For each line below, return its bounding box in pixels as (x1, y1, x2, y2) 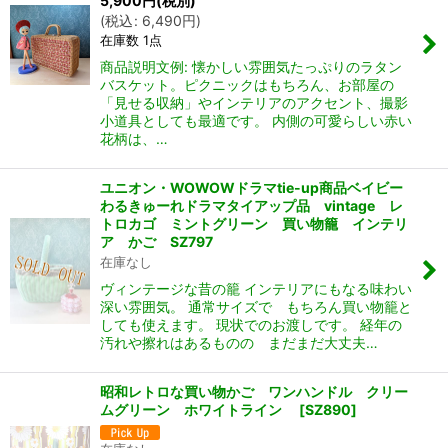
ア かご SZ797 (100, 233, 213, 251)
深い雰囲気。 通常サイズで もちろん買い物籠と (100, 298, 412, 316)
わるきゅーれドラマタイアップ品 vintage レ (100, 197, 403, 215)
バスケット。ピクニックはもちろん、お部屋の (100, 76, 394, 94)
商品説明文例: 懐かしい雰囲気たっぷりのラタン (100, 58, 402, 76)
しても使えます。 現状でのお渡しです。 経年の (100, 316, 402, 334)
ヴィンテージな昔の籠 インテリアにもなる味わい (100, 280, 412, 298)
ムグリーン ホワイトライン (100, 401, 296, 419)
